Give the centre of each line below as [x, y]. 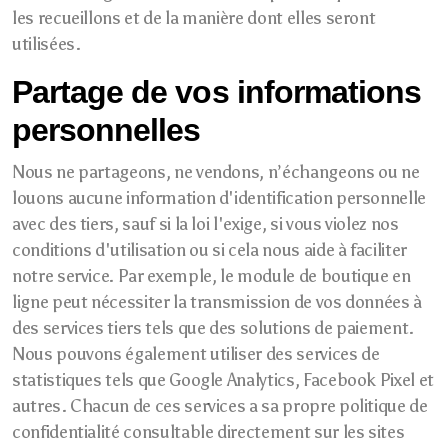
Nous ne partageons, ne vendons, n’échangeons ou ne [216, 172]
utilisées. [46, 44]
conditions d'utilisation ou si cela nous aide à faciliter [209, 250]
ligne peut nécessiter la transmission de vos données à [217, 302]
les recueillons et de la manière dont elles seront [194, 18]
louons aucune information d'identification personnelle [219, 198]
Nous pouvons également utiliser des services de [196, 354]
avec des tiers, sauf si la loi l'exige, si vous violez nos [205, 224]
